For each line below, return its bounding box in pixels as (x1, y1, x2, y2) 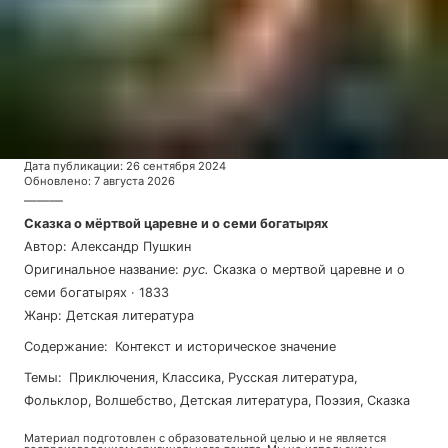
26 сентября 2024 (126, 159, 226, 173)
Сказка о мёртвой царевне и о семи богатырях (24, 216, 328, 231)
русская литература (236, 370, 354, 385)
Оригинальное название (24, 262, 175, 277)
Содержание (24, 339, 104, 354)
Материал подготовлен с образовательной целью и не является (24, 431, 386, 445)
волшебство (103, 393, 173, 408)
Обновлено (24, 174, 88, 188)
